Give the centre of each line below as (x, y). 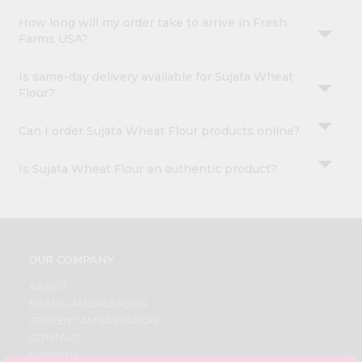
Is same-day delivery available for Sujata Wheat (156, 76)
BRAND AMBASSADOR (88, 303)
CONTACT (55, 337)
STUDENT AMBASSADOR (93, 320)
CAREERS (54, 354)
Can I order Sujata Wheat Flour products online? (160, 130)
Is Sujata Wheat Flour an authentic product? (148, 168)
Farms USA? (54, 38)
